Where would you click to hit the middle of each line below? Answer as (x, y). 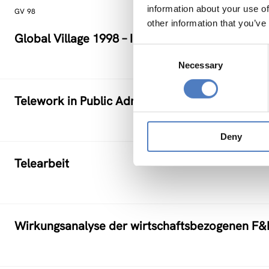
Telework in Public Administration (105, 101)
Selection (151, 65)
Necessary (201, 65)
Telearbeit (42, 163)
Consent (150, 50)
